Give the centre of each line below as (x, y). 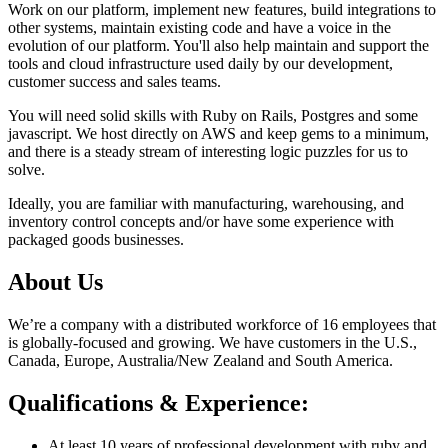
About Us (55, 281)
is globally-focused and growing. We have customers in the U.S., (212, 342)
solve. (26, 169)
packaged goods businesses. (96, 239)
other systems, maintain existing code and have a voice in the (199, 27)
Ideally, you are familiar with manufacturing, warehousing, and (206, 203)
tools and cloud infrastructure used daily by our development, (200, 63)
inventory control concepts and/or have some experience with (201, 221)
